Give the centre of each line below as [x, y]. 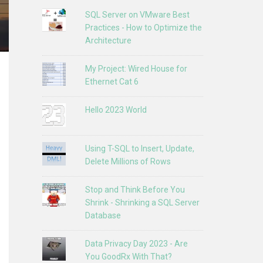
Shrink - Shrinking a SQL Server [143, 203]
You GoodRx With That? [129, 257]
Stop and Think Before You [135, 190]
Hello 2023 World [116, 109]
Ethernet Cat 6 [112, 81]
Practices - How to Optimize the [144, 27]
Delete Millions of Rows [128, 162]
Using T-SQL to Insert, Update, [140, 149]
